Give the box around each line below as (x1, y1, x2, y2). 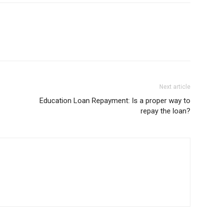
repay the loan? (141, 107, 190, 115)
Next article (159, 83, 190, 90)
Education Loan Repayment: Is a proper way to (39, 96, 190, 105)
